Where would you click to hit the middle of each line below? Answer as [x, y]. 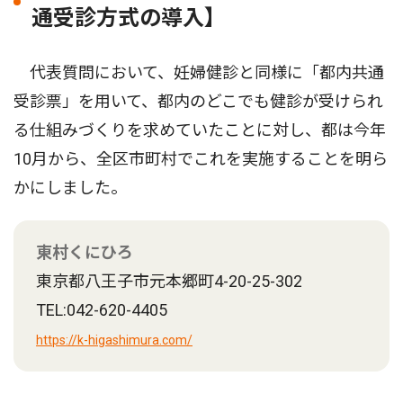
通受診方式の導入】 [129, 18]
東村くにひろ [85, 253]
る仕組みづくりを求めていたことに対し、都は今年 [200, 130]
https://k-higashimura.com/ [114, 340]
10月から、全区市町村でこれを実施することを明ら [201, 159]
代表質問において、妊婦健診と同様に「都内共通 [199, 73]
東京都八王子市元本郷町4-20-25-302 [169, 282]
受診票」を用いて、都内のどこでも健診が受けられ [198, 102]
